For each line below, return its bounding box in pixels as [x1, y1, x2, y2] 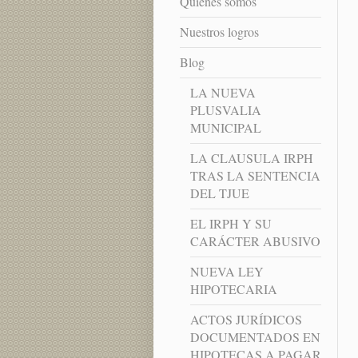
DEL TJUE [189, 185, 249, 202]
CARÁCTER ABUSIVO [189, 233, 320, 250]
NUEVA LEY [189, 263, 264, 280]
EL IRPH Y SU [189, 215, 272, 233]
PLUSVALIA [189, 101, 261, 119]
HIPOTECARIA [189, 280, 277, 298]
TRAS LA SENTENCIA [189, 167, 320, 185]
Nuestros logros [180, 23, 260, 41]
